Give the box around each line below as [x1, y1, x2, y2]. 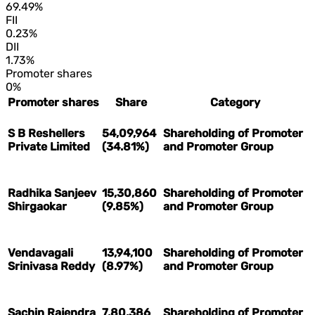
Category [210, 95, 260, 109]
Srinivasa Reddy [8, 259, 95, 274]
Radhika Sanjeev [8, 186, 96, 200]
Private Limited [8, 140, 90, 154]
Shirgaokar [8, 200, 67, 214]
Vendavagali [8, 246, 73, 260]
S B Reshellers [8, 127, 85, 141]
